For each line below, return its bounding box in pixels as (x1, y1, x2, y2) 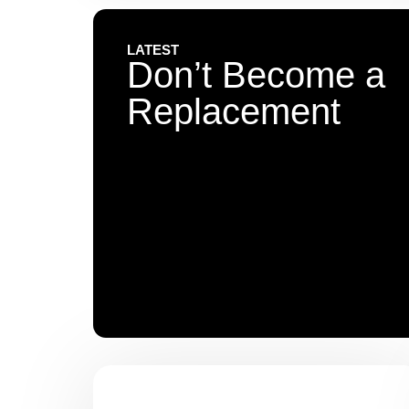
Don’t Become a (127, 55, 385, 96)
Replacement (127, 91, 341, 132)
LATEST (127, 42, 179, 58)
